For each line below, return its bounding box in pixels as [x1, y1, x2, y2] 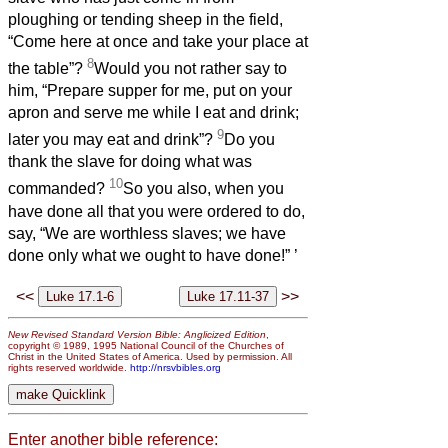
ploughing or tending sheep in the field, [8, 10, 283, 28]
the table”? [8, 60, 87, 78]
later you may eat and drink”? [8, 131, 217, 149]
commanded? [8, 180, 109, 198]
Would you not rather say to [94, 60, 287, 78]
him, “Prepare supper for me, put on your [8, 82, 292, 100]
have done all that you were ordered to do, [8, 202, 305, 220]
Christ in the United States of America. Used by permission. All [8, 351, 292, 363]
